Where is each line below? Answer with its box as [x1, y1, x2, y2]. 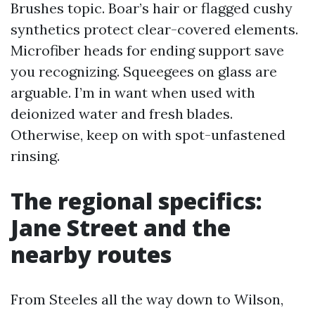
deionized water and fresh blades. [11, 105, 233, 122]
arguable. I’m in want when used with [11, 84, 255, 101]
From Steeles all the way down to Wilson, [11, 290, 283, 308]
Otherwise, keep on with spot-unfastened [11, 126, 285, 143]
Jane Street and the [11, 212, 231, 243]
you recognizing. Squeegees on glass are [11, 63, 277, 80]
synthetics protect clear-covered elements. [11, 20, 298, 38]
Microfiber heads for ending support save [11, 41, 284, 59]
